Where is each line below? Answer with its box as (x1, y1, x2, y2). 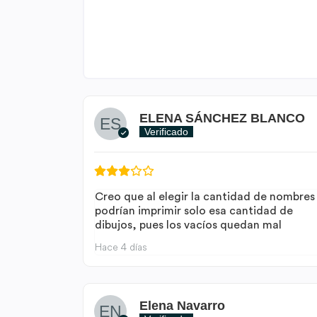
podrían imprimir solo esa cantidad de (94, 205, 293, 217)
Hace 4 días (94, 241, 147, 254)
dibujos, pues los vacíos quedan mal (94, 219, 282, 231)
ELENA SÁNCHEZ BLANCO (139, 110, 305, 125)
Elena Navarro (139, 298, 225, 313)
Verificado (144, 125, 188, 137)
